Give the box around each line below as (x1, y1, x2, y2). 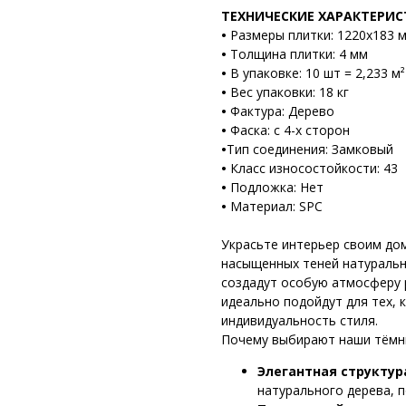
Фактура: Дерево (230, 101, 334, 120)
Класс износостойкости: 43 (230, 159, 398, 177)
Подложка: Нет (230, 178, 324, 196)
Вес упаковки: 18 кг (230, 82, 349, 101)
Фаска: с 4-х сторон (230, 121, 350, 139)
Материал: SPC (230, 197, 323, 215)
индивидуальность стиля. (221, 311, 378, 329)
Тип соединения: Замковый (227, 140, 393, 158)
